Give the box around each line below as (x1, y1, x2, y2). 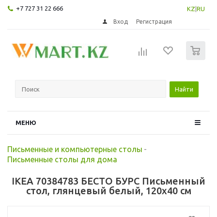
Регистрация (136, 18, 172, 25)
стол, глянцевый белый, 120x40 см (26, 185, 191, 196)
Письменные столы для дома (7, 155, 117, 164)
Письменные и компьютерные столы (7, 144, 142, 154)
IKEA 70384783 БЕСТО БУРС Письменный (12, 175, 205, 186)
